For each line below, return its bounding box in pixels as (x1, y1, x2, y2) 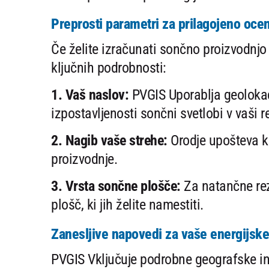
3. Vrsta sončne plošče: (51, 178, 181, 195)
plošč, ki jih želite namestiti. (51, 196, 204, 214)
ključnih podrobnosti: (51, 59, 166, 77)
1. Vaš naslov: (51, 86, 128, 104)
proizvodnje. (51, 151, 117, 168)
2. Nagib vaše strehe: (51, 132, 168, 150)
